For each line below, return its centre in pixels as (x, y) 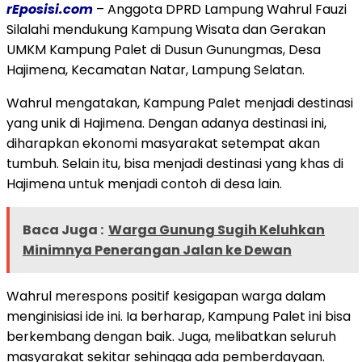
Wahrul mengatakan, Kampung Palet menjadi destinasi (180, 103)
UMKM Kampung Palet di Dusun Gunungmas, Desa (164, 49)
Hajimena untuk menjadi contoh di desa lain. (144, 183)
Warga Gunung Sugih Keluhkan (217, 229)
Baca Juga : (63, 229)
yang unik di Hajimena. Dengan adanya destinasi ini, (166, 123)
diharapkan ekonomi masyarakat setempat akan (163, 143)
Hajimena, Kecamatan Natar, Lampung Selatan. (156, 69)
